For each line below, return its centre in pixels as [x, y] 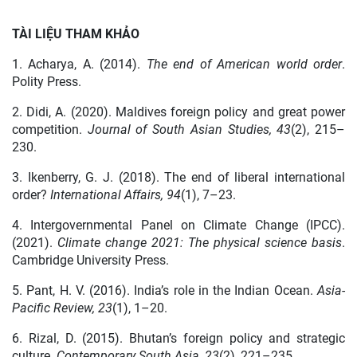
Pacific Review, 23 [62, 308]
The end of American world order [244, 64]
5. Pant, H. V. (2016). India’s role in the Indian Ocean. [165, 290]
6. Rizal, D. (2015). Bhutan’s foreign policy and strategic [178, 338]
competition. [50, 129]
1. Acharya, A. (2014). [79, 64]
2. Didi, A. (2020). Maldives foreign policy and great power [178, 112]
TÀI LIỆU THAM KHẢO [76, 33]
